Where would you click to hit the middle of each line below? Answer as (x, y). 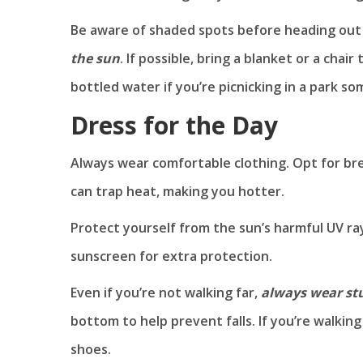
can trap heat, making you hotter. (177, 191)
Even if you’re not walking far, (164, 292)
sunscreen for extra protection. (171, 256)
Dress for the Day (174, 125)
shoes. (91, 349)
